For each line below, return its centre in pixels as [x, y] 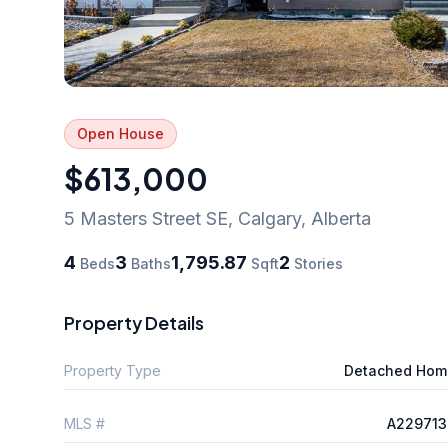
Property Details [134, 322]
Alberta [341, 218]
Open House [120, 133]
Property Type [112, 370]
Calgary [269, 218]
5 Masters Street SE [146, 218]
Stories [316, 263]
